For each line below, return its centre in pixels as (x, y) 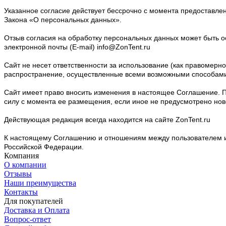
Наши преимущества (40, 183)
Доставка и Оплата (37, 210)
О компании (25, 164)
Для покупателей (34, 201)
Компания (21, 155)
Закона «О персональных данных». (63, 19)
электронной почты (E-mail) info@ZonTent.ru (77, 47)
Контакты (21, 192)
